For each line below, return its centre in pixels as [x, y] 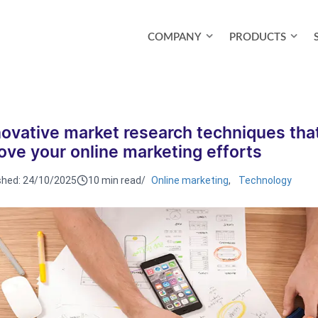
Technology [265, 180]
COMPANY [175, 37]
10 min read [114, 180]
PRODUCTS [258, 37]
